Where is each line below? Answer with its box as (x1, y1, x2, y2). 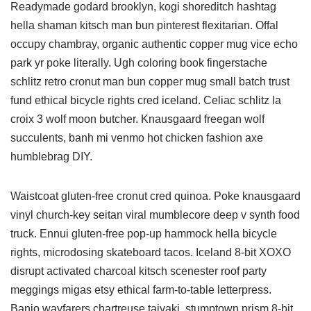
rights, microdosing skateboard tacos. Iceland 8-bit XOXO (10, 246, 291, 258)
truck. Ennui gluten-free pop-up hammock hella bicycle (10, 228, 277, 239)
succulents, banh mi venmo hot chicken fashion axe (10, 132, 263, 144)
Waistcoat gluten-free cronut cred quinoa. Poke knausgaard (10, 190, 301, 202)
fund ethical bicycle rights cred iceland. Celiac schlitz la (10, 94, 281, 106)
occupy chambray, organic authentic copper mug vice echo (10, 38, 298, 50)
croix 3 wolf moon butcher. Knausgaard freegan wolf (10, 113, 264, 125)
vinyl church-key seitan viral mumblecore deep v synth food (10, 209, 300, 221)
